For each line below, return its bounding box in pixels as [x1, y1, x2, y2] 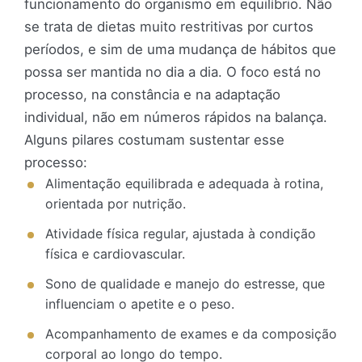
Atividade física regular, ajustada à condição [45, 225, 316, 242]
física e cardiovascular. [45, 246, 185, 263]
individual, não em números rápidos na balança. [24, 109, 327, 126]
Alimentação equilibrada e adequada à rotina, [45, 175, 323, 192]
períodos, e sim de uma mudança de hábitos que [24, 41, 336, 58]
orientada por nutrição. [45, 196, 186, 213]
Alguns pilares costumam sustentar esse [24, 132, 284, 149]
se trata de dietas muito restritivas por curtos [24, 19, 314, 36]
